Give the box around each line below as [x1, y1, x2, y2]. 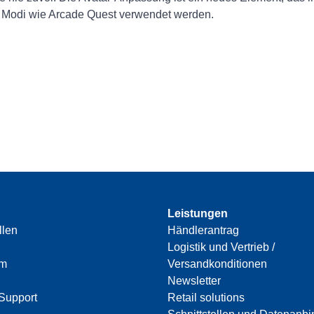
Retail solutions [168, 292, 245, 304]
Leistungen [168, 207, 228, 220]
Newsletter [168, 275, 221, 287]
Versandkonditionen [168, 258, 267, 271]
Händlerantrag [168, 224, 239, 237]
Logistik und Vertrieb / [168, 241, 275, 254]
